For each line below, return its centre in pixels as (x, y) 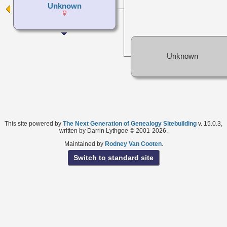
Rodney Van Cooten (133, 144)
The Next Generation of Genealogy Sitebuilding (130, 123)
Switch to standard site (113, 158)
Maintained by (84, 144)
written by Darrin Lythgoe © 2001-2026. (113, 130)
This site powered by (34, 123)
